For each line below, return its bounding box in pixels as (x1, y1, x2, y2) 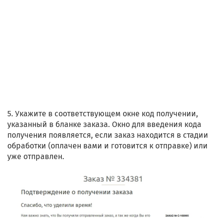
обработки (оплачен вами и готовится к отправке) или (7, 141, 208, 151)
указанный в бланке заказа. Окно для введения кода (7, 120, 201, 129)
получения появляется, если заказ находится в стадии (7, 130, 208, 140)
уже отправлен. (7, 152, 64, 162)
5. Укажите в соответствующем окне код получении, (7, 109, 198, 119)
